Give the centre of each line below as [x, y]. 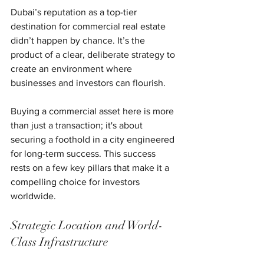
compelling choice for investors [76, 181]
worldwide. [33, 196]
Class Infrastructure [60, 242]
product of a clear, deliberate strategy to [94, 54]
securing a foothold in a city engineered [94, 139]
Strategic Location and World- [87, 225]
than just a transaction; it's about [78, 125]
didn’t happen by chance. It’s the [79, 40]
